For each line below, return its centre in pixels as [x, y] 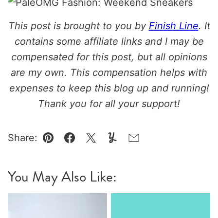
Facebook [91, 145]
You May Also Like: [62, 177]
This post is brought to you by [78, 26]
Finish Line [173, 26]
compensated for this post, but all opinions [109, 57]
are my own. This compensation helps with [109, 73]
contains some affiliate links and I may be [109, 41]
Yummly [130, 145]
